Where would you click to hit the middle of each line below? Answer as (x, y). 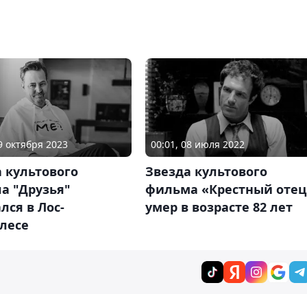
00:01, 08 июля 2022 (197, 145)
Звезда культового (206, 172)
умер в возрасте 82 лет (219, 207)
